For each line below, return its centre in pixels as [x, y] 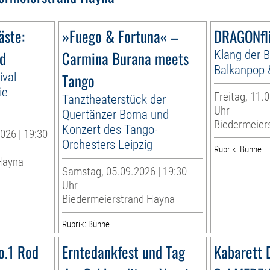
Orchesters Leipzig [108, 144]
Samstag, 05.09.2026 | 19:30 [125, 171]
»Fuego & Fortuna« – [120, 36]
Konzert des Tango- [110, 129]
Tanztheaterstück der [114, 99]
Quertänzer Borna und [116, 114]
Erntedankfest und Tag [124, 251]
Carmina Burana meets [126, 58]
